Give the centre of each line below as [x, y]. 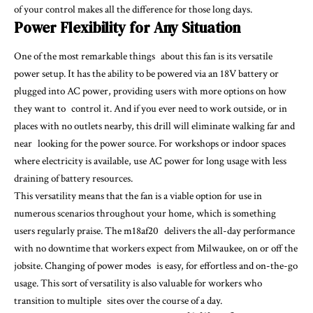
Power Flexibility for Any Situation [127, 27]
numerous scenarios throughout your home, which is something [148, 214]
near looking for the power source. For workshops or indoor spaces [153, 144]
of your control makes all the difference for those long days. [133, 9]
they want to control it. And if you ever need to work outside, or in [151, 109]
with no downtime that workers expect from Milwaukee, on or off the [156, 249]
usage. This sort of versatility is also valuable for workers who [138, 284]
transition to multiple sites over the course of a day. [118, 301]
